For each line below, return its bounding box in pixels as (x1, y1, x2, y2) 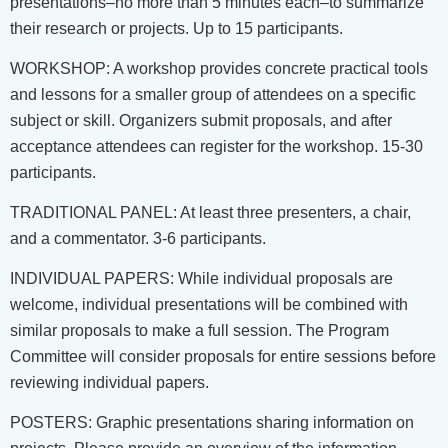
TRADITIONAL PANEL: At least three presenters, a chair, (10, 203, 411, 221)
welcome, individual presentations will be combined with (10, 295, 408, 313)
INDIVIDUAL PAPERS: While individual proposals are (10, 269, 393, 287)
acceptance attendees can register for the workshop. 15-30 (10, 137, 423, 155)
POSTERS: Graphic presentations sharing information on (10, 413, 414, 431)
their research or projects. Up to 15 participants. (10, 19, 347, 37)
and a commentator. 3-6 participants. (10, 229, 270, 247)
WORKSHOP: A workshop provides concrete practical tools (10, 59, 428, 77)
